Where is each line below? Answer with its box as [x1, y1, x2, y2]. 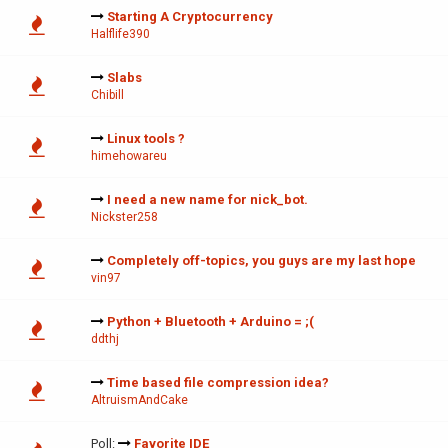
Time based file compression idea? [107, 375, 329, 391]
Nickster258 [91, 210, 158, 225]
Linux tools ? [107, 131, 185, 147]
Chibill [91, 88, 124, 103]
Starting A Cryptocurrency [107, 9, 273, 25]
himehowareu [91, 149, 167, 164]
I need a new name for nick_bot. [107, 192, 308, 208]
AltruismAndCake [91, 393, 188, 408]
